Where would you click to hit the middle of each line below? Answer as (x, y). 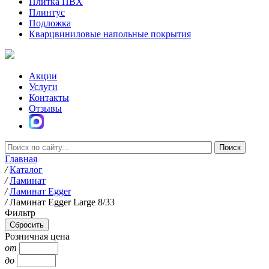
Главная (21, 159)
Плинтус (47, 12)
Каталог (26, 170)
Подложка (50, 23)
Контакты (49, 98)
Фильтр (20, 213)
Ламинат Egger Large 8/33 (62, 202)
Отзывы (45, 108)
